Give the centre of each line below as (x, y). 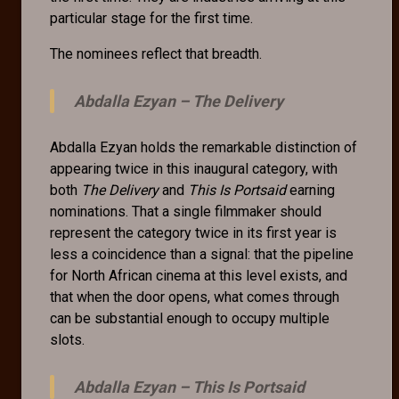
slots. (67, 339)
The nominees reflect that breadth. (156, 53)
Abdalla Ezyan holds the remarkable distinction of (204, 147)
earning (310, 190)
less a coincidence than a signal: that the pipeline (202, 254)
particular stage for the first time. (151, 18)
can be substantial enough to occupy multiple (190, 318)
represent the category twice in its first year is (193, 232)
